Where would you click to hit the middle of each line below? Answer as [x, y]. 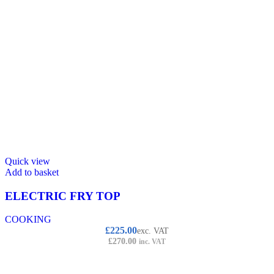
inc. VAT [152, 242]
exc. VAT [153, 231]
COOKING [28, 220]
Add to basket [32, 172]
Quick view [28, 161]
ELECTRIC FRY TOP [63, 196]
